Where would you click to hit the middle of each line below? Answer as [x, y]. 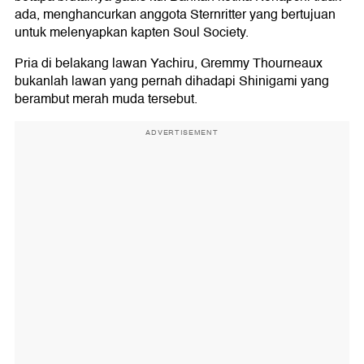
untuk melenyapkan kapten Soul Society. [132, 32]
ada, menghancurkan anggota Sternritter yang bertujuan [175, 15]
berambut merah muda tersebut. [106, 99]
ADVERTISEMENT [182, 132]
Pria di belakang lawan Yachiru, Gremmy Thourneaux [169, 63]
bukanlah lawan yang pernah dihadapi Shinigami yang [172, 81]
